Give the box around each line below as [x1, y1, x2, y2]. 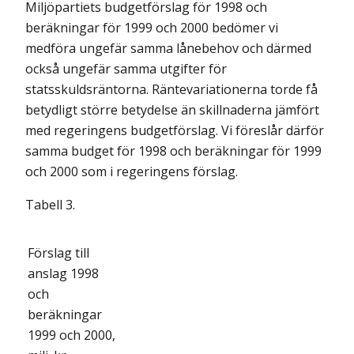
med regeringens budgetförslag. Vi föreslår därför [25, 122, 324, 140]
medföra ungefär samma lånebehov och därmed [25, 40, 311, 58]
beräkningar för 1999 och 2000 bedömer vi [25, 19, 278, 37]
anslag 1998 [28, 265, 99, 283]
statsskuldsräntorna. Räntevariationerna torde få [25, 81, 318, 99]
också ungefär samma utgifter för [25, 60, 227, 78]
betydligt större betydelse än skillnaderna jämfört [25, 101, 319, 119]
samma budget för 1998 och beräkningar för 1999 [25, 142, 322, 160]
